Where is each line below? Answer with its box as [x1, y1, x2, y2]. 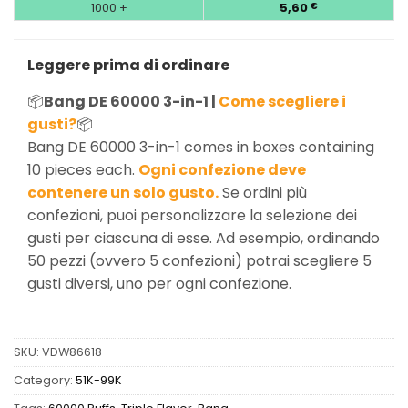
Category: [14, 372, 76, 389]
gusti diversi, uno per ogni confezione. [27, 273, 291, 295]
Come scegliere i [219, 91, 346, 113]
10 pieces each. [27, 159, 138, 181]
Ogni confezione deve [138, 159, 306, 181]
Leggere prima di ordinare [27, 55, 229, 76]
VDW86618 [42, 344, 102, 361]
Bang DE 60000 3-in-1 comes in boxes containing [27, 137, 374, 158]
